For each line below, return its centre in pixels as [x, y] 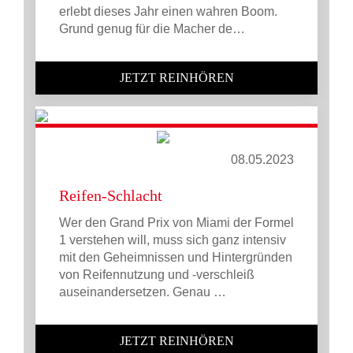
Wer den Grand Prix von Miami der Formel [176, 223]
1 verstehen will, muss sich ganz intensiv [173, 240]
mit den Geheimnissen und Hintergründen [176, 257]
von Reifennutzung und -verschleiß [157, 275]
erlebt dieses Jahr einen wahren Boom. [168, 11]
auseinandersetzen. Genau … [143, 292]
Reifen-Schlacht [111, 195]
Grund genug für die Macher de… [152, 29]
